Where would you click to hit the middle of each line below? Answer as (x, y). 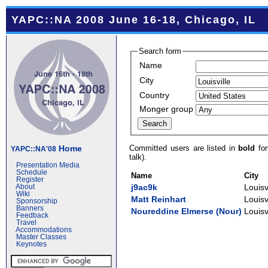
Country (155, 95)
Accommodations (44, 230)
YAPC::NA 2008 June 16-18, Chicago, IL (134, 20)
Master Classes (41, 237)
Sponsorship (37, 201)
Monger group (167, 109)
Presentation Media (48, 165)
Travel (26, 223)
